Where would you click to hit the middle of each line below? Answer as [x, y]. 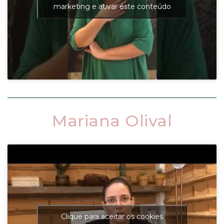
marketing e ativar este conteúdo [112, 6]
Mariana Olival [112, 120]
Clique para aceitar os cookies [112, 217]
